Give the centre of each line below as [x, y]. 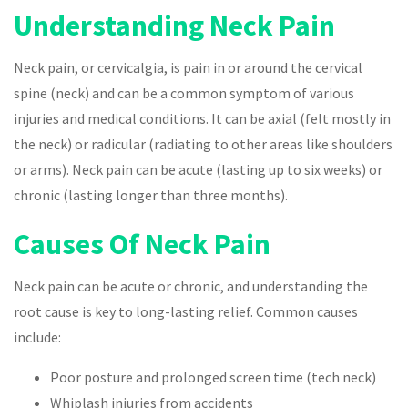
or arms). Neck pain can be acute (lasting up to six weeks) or [198, 170]
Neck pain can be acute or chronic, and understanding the [191, 286]
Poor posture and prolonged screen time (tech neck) [213, 377]
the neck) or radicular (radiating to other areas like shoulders [203, 144]
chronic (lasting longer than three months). [151, 195]
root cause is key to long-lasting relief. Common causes [186, 312]
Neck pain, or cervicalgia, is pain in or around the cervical [188, 68]
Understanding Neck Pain [174, 26]
